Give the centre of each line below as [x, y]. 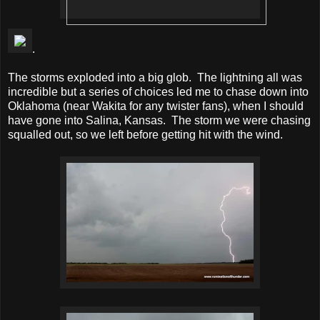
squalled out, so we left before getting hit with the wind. [145, 135]
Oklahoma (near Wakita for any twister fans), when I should [156, 106]
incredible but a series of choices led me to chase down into [158, 92]
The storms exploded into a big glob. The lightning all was [155, 78]
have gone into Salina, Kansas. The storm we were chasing [159, 121]
